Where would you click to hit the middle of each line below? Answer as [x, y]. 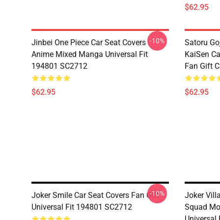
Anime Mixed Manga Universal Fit [90, 54]
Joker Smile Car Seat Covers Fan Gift [95, 195]
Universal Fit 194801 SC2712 [82, 207]
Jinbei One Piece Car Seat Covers [89, 42]
